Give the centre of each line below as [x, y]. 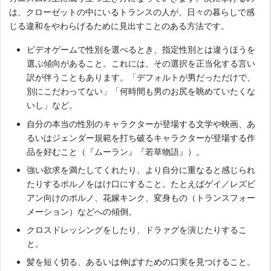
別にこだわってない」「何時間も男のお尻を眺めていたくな [141, 91]
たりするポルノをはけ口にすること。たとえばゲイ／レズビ [141, 183]
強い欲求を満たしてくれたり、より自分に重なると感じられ [141, 169]
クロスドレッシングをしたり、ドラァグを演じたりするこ [137, 229]
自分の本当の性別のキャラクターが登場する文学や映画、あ [141, 123]
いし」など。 [52, 105]
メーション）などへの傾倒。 [82, 211]
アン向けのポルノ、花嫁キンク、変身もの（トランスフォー [141, 197]
